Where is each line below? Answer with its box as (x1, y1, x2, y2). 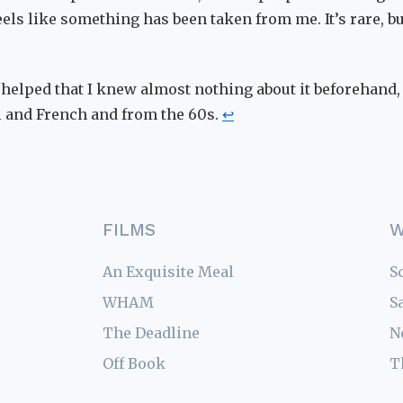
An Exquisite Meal (103, 262, 235, 281)
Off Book (103, 354, 166, 372)
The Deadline (103, 323, 201, 342)
